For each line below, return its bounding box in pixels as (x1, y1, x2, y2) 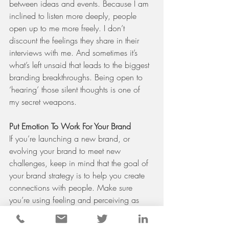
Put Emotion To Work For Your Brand (9, 121, 131, 132)
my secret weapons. (9, 96, 77, 108)
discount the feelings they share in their (9, 35, 142, 47)
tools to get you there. (9, 207, 82, 218)
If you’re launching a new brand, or (9, 133, 132, 145)
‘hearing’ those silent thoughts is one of (9, 84, 143, 96)
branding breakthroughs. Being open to (9, 72, 145, 83)
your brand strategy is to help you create (9, 170, 147, 181)
